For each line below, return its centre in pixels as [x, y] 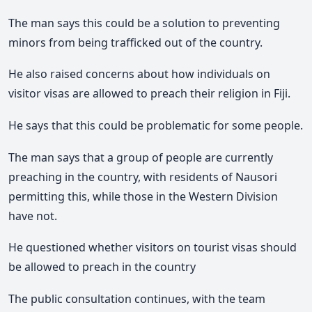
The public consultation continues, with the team [137, 298]
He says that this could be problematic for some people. [156, 126]
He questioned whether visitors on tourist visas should [153, 248]
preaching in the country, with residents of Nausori [143, 177]
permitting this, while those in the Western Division [143, 196]
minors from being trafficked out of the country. [135, 42]
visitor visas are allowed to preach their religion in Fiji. [149, 94]
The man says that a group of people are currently [141, 157]
